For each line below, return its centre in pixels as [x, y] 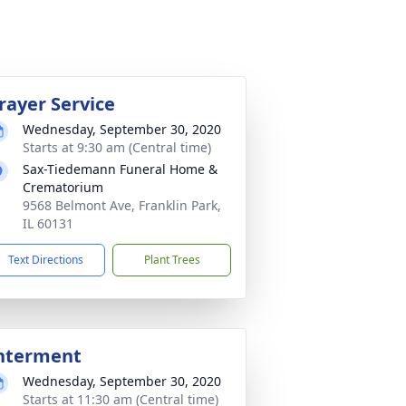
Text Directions [46, 260]
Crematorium [63, 187]
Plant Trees [172, 260]
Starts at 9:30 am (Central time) [117, 147]
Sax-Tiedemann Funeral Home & [120, 169]
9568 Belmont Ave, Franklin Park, [122, 205]
